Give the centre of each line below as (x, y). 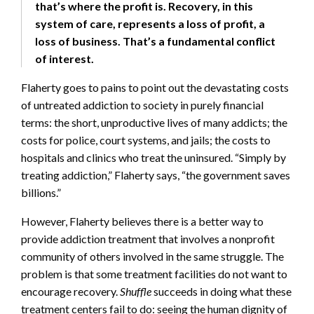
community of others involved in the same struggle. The (152, 256)
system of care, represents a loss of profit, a (150, 23)
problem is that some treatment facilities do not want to (154, 273)
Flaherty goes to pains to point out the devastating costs (155, 87)
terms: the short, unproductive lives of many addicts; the (154, 122)
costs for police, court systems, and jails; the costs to (146, 139)
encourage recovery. (70, 291)
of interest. (64, 58)
